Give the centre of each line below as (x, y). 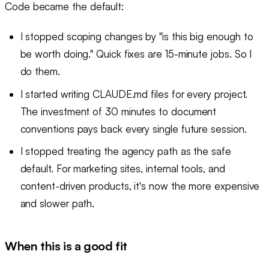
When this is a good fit (66, 246)
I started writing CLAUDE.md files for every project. (134, 94)
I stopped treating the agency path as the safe (125, 151)
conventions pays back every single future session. (133, 128)
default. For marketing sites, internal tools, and (122, 169)
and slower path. (57, 204)
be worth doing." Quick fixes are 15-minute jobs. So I (136, 54)
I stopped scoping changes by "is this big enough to (137, 37)
